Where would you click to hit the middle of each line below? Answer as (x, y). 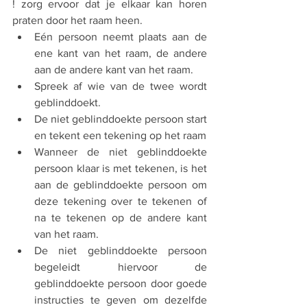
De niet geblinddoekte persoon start (121, 119)
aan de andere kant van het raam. (114, 69)
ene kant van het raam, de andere (121, 53)
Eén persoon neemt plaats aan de (121, 36)
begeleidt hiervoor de (121, 267)
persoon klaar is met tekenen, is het (121, 168)
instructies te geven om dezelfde (121, 299)
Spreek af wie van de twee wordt (121, 86)
